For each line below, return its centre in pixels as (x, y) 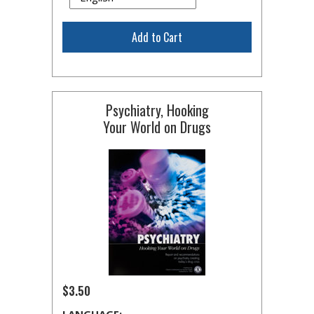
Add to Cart (157, 37)
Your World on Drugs (157, 127)
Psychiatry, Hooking (157, 110)
